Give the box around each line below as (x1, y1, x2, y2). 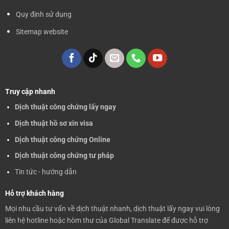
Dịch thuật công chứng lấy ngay (14, 103, 116, 111)
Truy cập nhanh (5, 87, 55, 97)
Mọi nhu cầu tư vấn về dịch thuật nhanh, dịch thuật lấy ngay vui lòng (5, 204, 220, 213)
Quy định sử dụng (15, 10, 72, 18)
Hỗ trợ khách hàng (5, 189, 64, 198)
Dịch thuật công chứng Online (14, 135, 110, 144)
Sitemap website (15, 28, 68, 36)
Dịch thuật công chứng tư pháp (14, 151, 114, 160)
